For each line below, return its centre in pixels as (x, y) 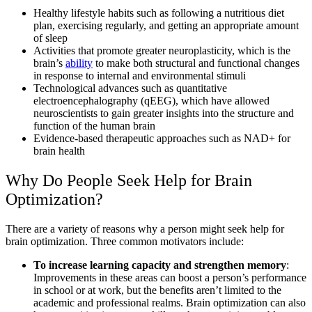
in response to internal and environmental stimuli (140, 76)
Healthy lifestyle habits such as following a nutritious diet (159, 13)
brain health (59, 151)
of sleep (52, 38)
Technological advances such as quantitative (130, 88)
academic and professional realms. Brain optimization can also (170, 303)
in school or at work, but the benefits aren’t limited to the (157, 290)
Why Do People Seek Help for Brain (129, 181)
